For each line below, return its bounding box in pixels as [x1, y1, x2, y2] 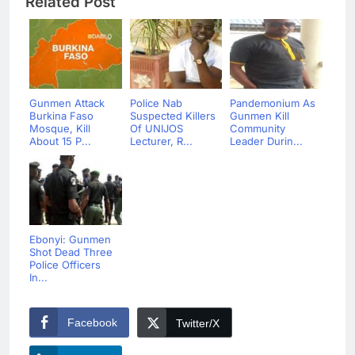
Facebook [67, 316, 117, 330]
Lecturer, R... [129, 135, 193, 148]
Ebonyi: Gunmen [29, 233, 111, 246]
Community [230, 122, 285, 136]
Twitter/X [176, 317, 219, 330]
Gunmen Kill [230, 109, 292, 123]
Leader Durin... [230, 135, 303, 148]
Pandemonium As [230, 97, 315, 110]
